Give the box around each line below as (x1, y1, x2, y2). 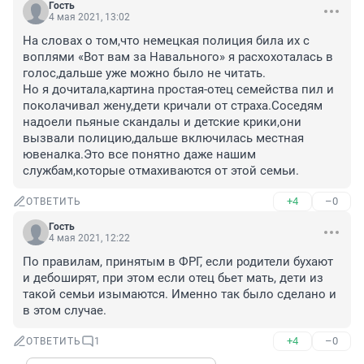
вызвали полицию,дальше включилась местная (23, 131, 304, 146)
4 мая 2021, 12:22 (49, 232, 130, 245)
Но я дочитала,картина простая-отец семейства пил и (23, 82, 334, 97)
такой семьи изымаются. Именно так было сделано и (23, 287, 336, 302)
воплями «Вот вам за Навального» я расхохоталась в (23, 50, 333, 65)
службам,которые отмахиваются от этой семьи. (23, 163, 299, 179)
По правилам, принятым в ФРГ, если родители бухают (23, 254, 333, 270)
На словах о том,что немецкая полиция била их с (23, 33, 310, 49)
